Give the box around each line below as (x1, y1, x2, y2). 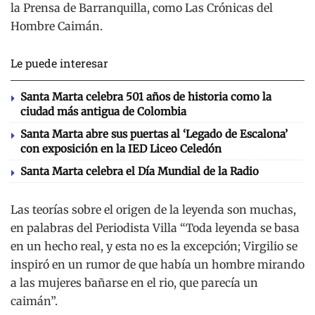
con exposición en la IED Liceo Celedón (20, 141, 221, 155)
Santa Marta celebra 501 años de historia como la (20, 89, 271, 103)
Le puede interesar (11, 55, 108, 70)
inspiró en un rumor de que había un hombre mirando (11, 257, 304, 271)
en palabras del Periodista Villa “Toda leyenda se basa (11, 220, 300, 235)
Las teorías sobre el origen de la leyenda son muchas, (11, 202, 296, 217)
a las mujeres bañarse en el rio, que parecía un (11, 275, 258, 290)
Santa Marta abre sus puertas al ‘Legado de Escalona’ (20, 127, 288, 141)
